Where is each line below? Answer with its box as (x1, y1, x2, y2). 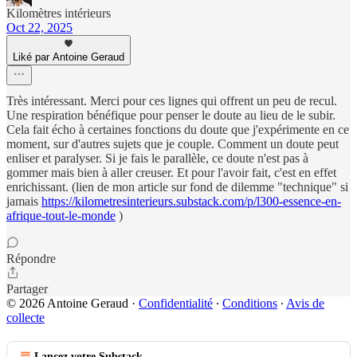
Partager (6, 282, 48, 296)
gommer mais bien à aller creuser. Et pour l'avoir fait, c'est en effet (6, 166, 336, 179)
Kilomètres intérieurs (6, 6, 111, 20)
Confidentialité (139, 296, 213, 310)
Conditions (222, 296, 277, 310)
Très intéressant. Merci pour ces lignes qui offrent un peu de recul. (6, 94, 337, 108)
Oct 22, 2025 (6, 21, 73, 34)
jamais (6, 194, 41, 208)
